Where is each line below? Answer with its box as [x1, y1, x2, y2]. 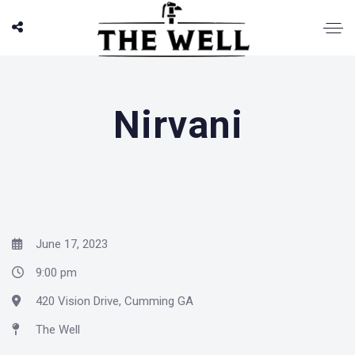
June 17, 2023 [32, 237, 108, 251]
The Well [36, 323, 80, 337]
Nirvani [113, 102, 243, 147]
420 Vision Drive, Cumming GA [36, 294, 193, 308]
